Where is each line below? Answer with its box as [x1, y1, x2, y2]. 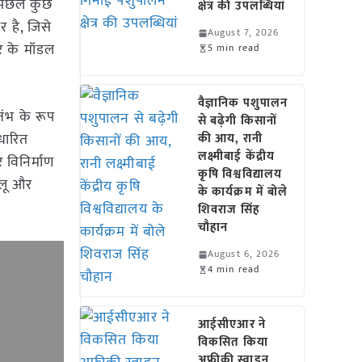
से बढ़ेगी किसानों [198, 111, 277, 131]
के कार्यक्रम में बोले [198, 182, 288, 202]
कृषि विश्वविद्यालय [198, 164, 282, 184]
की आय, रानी [198, 128, 263, 149]
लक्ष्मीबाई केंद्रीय [198, 146, 275, 166]
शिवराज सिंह [198, 200, 260, 220]
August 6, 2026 [208, 246, 280, 262]
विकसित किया [198, 332, 268, 352]
